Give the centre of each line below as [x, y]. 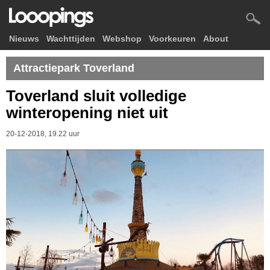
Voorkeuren [172, 39]
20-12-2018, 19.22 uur [43, 134]
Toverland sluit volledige [96, 96]
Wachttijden [71, 39]
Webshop [122, 39]
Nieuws [24, 39]
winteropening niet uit [87, 113]
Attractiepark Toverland [74, 68]
